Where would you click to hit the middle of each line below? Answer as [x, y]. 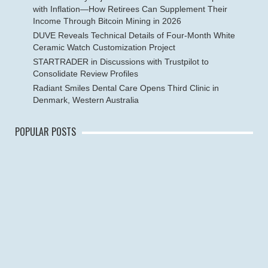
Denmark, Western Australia [86, 100]
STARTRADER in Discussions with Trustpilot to [121, 61]
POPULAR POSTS [45, 131]
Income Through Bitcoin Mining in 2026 [107, 21]
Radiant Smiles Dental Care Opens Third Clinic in [126, 88]
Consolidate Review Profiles [86, 73]
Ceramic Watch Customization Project [104, 47]
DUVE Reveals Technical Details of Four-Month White [134, 35]
